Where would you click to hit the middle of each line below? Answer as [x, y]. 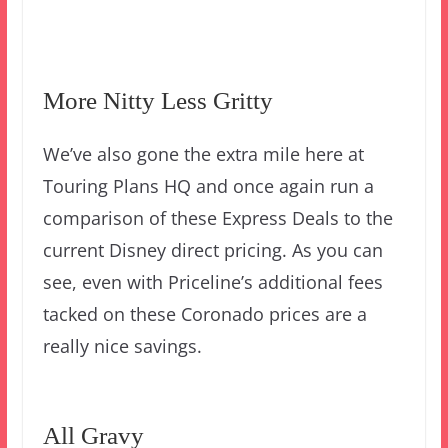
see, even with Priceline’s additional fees [212, 281]
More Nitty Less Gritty [157, 100]
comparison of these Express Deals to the [217, 217]
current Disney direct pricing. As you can [212, 249]
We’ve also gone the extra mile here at [203, 153]
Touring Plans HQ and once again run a [208, 185]
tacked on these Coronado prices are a [204, 313]
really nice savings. [122, 345]
